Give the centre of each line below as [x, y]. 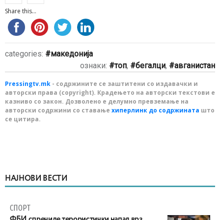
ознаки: [95, 65]
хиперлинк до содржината [155, 110]
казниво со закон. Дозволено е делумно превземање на [97, 101]
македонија [72, 54]
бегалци [151, 65]
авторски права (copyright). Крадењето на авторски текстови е [110, 92]
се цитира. [23, 119]
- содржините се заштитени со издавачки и [124, 83]
